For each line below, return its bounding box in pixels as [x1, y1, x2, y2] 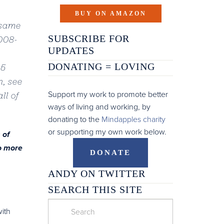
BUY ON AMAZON [74, 10, 146, 17]
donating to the [48, 113, 101, 125]
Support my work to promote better [48, 88, 168, 100]
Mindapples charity [101, 113, 165, 125]
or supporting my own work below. [48, 126, 166, 137]
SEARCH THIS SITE [48, 183, 142, 195]
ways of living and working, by [48, 101, 150, 112]
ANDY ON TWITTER [48, 168, 145, 179]
